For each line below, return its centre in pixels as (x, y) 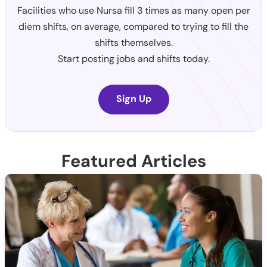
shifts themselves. (133, 42)
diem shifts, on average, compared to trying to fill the (133, 26)
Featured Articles (133, 161)
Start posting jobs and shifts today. (133, 58)
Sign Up (133, 98)
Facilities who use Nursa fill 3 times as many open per (133, 10)
